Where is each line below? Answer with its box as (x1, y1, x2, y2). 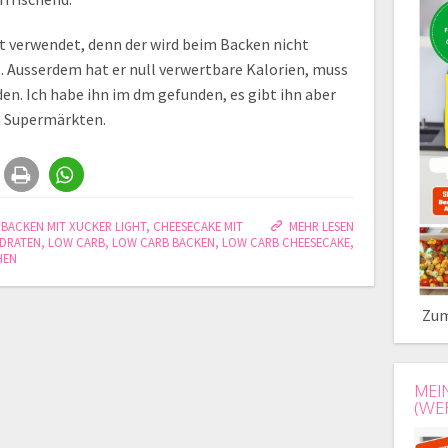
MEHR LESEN (289, 218, 354, 234)
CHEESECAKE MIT (153, 218, 244, 234)
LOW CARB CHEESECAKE (222, 234, 350, 250)
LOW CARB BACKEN (112, 234, 215, 250)
